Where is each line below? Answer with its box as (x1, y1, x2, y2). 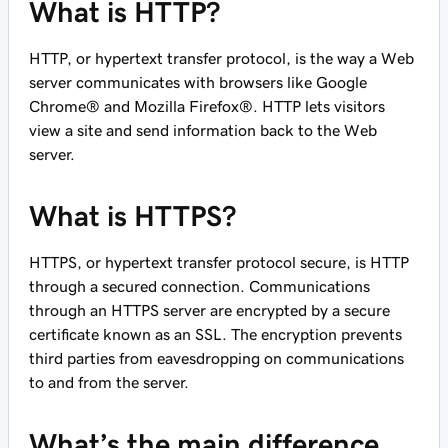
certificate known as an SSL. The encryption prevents (29, 326, 402, 342)
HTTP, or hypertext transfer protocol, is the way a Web (29, 50, 414, 66)
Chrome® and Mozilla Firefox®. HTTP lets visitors (29, 98, 385, 114)
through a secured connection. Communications (29, 278, 370, 294)
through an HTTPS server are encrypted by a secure (29, 302, 390, 318)
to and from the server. (29, 374, 189, 390)
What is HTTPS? (29, 202, 236, 230)
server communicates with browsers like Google (29, 74, 367, 90)
